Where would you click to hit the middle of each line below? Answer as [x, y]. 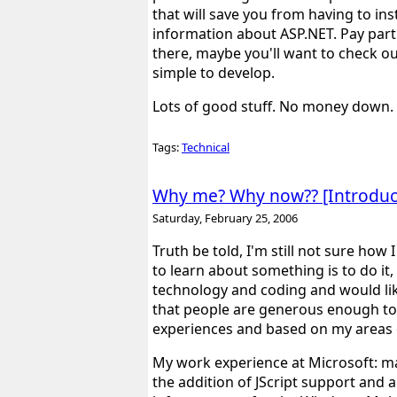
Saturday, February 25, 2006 [225, 218]
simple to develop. [214, 72]
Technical [206, 147]
